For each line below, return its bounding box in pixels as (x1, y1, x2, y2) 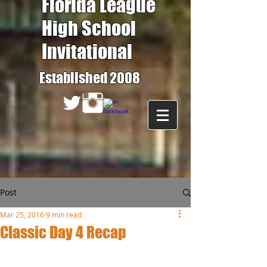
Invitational (42, 40, 132, 63)
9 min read (46, 210, 82, 219)
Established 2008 (39, 69, 140, 86)
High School (42, 17, 136, 40)
